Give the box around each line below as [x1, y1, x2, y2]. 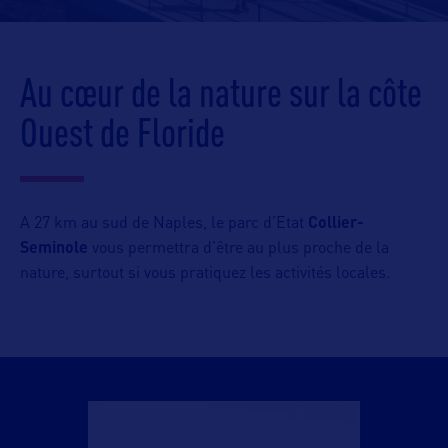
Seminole [20, 241, 88, 257]
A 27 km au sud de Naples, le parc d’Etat [20, 216, 308, 232]
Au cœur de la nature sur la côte [20, 69, 422, 115]
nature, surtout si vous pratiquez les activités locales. [20, 266, 390, 282]
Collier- [308, 216, 364, 232]
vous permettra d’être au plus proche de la [88, 241, 389, 257]
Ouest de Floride [20, 109, 225, 155]
